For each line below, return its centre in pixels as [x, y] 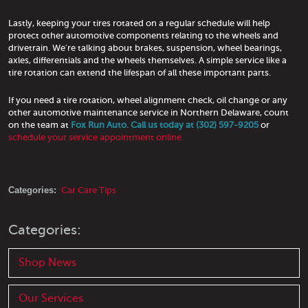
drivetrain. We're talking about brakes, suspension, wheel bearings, [145, 48]
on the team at [40, 124]
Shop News [48, 262]
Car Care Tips [88, 190]
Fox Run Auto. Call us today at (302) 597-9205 [165, 124]
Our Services [51, 299]
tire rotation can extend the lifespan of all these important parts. [140, 73]
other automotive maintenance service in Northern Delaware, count [148, 112]
